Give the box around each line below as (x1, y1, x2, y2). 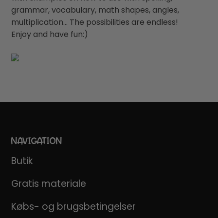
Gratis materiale (11, 177, 86, 191)
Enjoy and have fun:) (11, 28, 88, 40)
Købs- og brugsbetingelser (11, 200, 136, 214)
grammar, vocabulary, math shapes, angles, (11, 4, 179, 16)
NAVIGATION (11, 133, 62, 147)
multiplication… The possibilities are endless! (11, 16, 178, 28)
